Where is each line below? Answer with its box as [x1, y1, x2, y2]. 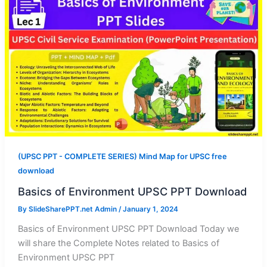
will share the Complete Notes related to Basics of [17, 237, 219, 249]
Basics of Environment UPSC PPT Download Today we [17, 223, 239, 234]
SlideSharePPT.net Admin [28, 205, 119, 214]
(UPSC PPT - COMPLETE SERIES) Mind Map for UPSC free [17, 152, 227, 162]
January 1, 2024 [122, 205, 178, 214]
